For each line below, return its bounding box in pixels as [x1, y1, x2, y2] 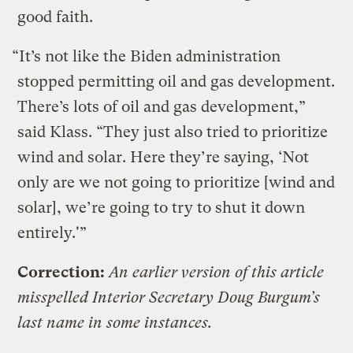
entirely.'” [17, 223, 87, 242]
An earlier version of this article [109, 262, 325, 281]
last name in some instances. [17, 313, 213, 332]
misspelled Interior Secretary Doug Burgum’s [17, 288, 321, 307]
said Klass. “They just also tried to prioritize [17, 122, 329, 141]
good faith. [17, 7, 98, 26]
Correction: [17, 262, 106, 281]
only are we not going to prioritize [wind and [17, 173, 336, 191]
